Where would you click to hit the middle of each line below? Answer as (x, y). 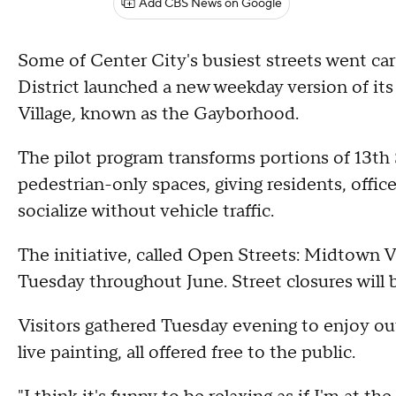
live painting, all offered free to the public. (187, 353)
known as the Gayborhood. (190, 114)
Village (45, 114)
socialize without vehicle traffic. (146, 211)
